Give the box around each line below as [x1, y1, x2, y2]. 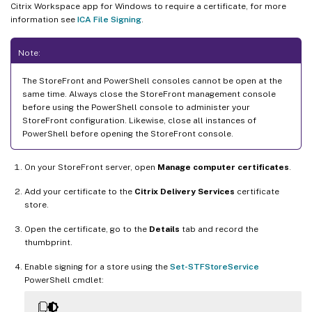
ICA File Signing [77, 14, 141, 24]
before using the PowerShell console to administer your [22, 102, 250, 112]
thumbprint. [24, 237, 72, 247]
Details [149, 224, 180, 234]
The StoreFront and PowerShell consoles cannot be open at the [22, 75, 282, 86]
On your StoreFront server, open [24, 162, 157, 172]
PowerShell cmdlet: [24, 274, 104, 285]
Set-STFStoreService [170, 261, 259, 272]
